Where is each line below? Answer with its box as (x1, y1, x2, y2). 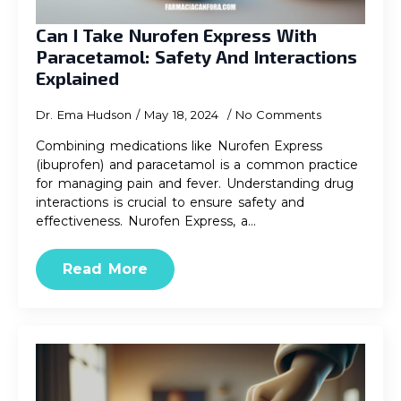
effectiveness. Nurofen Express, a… (36, 213, 256, 229)
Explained (36, 67, 119, 89)
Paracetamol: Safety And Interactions (36, 46, 357, 67)
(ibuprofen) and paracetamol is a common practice (36, 157, 358, 173)
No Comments (235, 107, 321, 122)
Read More (63, 260, 148, 277)
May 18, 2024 (144, 107, 223, 122)
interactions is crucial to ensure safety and (36, 194, 304, 210)
